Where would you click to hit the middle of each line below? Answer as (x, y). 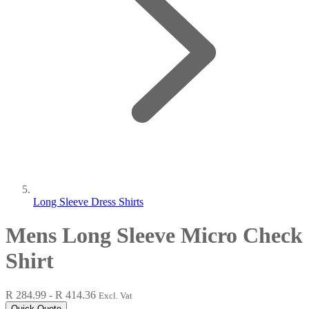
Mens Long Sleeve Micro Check (154, 236)
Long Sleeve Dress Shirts (88, 202)
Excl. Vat (116, 295)
